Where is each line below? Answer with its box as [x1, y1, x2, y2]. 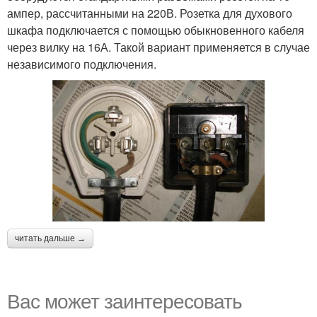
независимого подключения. [7, 56, 156, 73]
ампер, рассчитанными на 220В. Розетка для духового [7, 5, 292, 22]
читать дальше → [15, 233, 86, 243]
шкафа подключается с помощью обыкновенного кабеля [7, 22, 304, 39]
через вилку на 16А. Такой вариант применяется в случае [7, 39, 310, 56]
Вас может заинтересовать [7, 285, 242, 314]
